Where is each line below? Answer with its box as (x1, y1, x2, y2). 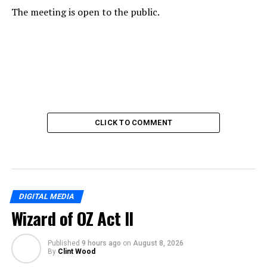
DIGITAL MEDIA (17, 191, 76, 201)
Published (47, 238, 80, 247)
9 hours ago (81, 238, 121, 247)
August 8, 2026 (132, 238, 184, 247)
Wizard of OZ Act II (11, 205, 133, 231)
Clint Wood (57, 247, 95, 256)
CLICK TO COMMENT (94, 117, 173, 127)
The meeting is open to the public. (11, 5, 160, 18)
